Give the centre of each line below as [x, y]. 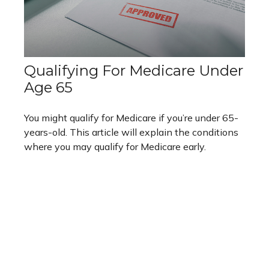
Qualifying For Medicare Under [134, 70]
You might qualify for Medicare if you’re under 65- [131, 117]
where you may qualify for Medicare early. [115, 146]
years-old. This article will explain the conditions [131, 132]
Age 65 [48, 87]
